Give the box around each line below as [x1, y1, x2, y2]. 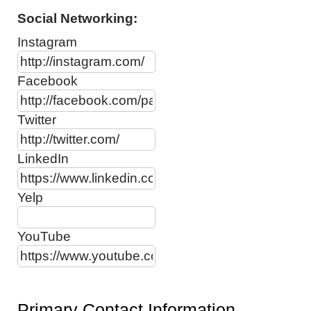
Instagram [17, 35, 77, 49]
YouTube [17, 229, 71, 244]
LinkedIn [17, 151, 69, 166]
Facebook [17, 74, 78, 88]
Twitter [17, 112, 56, 127]
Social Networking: [17, 11, 137, 26]
